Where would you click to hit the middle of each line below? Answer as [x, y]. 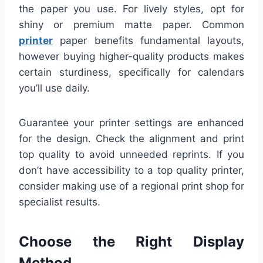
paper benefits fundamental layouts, [149, 40]
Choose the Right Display [131, 241]
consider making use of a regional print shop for [131, 186]
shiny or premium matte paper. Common [131, 24]
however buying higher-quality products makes [131, 56]
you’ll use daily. [54, 88]
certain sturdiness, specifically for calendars [131, 72]
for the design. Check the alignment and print [131, 138]
